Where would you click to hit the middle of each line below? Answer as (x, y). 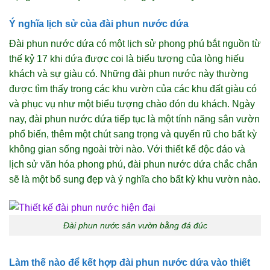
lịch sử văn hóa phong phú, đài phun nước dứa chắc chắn (133, 164)
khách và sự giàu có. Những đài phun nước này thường (129, 74)
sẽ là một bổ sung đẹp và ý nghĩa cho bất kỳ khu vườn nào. (135, 179)
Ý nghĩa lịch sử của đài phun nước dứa (99, 24)
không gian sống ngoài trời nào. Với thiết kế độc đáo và (127, 149)
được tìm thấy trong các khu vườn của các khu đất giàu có (133, 89)
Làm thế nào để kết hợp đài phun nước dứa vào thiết (130, 263)
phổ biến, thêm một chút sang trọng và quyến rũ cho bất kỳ (133, 134)
